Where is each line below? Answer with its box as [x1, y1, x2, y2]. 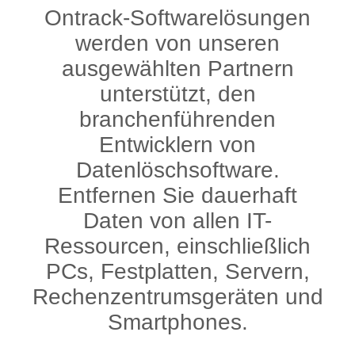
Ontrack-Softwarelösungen [44, 6, 311, 30]
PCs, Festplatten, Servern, [45, 259, 310, 284]
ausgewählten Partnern [61, 56, 294, 81]
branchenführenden [79, 107, 276, 132]
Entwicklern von [99, 132, 256, 157]
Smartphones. [107, 310, 248, 334]
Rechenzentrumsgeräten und [32, 284, 323, 309]
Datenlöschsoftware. [75, 158, 280, 182]
